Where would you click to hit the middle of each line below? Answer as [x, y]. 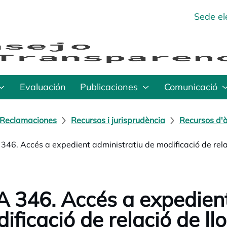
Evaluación [43, 87]
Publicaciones [109, 87]
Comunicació [191, 87]
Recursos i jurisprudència [118, 120]
